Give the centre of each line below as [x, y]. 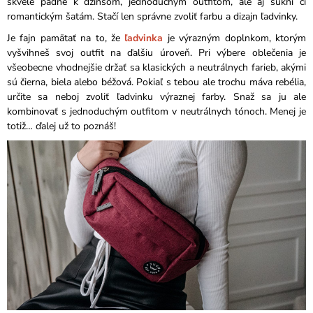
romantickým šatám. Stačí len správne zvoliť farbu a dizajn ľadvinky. [152, 16]
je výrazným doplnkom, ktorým [235, 38]
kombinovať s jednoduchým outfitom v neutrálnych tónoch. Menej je [156, 111]
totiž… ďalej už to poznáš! [61, 126]
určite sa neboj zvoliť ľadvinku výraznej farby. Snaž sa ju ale [156, 96]
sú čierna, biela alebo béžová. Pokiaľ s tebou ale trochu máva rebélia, [156, 82]
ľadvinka [144, 38]
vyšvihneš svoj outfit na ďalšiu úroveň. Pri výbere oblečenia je [156, 52]
